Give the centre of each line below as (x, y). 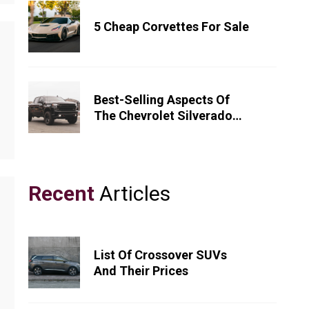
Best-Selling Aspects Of (162, 99)
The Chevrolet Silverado (163, 115)
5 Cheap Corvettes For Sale (171, 27)
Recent (61, 193)
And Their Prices (141, 270)
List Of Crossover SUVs (160, 255)
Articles (132, 193)
